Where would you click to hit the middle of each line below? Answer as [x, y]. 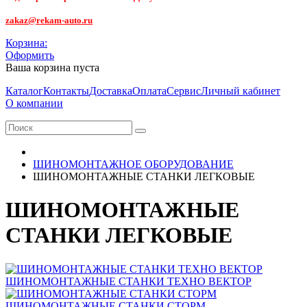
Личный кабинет [241, 90]
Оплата [149, 90]
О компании [34, 103]
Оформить [30, 55]
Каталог [24, 90]
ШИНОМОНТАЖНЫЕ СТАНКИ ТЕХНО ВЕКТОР [128, 281]
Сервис [184, 90]
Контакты [66, 90]
